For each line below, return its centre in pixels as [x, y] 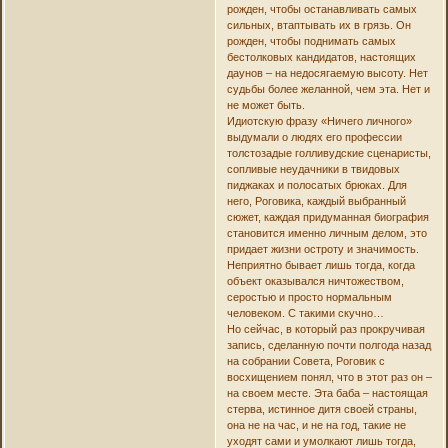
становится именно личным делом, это [326, 232]
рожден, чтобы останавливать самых [321, 8]
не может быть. [265, 104]
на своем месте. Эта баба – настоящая [327, 392]
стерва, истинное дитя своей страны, [321, 408]
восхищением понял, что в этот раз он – [329, 376]
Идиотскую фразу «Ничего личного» [319, 120]
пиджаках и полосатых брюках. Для [316, 184]
